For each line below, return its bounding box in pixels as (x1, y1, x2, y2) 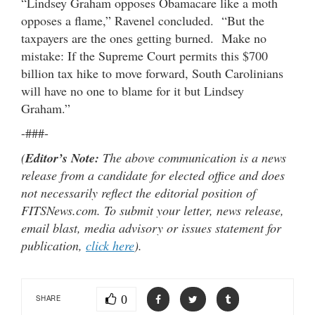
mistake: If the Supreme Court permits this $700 (21, 46, 268, 64)
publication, (21, 236, 86, 254)
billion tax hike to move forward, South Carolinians (21, 64, 283, 82)
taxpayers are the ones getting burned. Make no (21, 29, 266, 46)
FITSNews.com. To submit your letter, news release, (21, 201, 284, 219)
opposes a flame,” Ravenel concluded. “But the (21, 11, 264, 29)
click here (86, 236, 134, 254)
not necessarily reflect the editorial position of (21, 184, 256, 201)
